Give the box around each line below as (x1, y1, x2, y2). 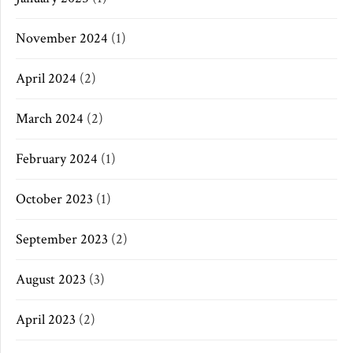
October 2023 (16, 190, 93, 209)
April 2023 (16, 310, 76, 329)
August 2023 (16, 270, 86, 289)
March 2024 (16, 110, 84, 128)
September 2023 (16, 230, 108, 249)
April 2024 (16, 69, 76, 88)
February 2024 (16, 150, 98, 169)
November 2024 (16, 29, 108, 48)
